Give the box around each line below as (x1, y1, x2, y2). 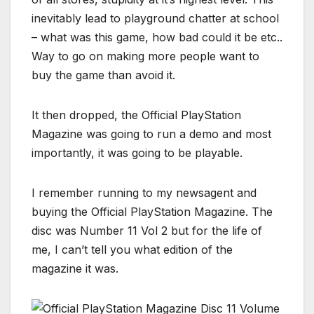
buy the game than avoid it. (32, 68, 175, 83)
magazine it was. (32, 261, 118, 276)
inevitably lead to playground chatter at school (32, 11, 279, 26)
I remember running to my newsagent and (32, 186, 257, 200)
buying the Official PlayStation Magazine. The (32, 205, 273, 219)
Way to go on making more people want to (32, 49, 259, 64)
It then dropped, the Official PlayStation (32, 108, 241, 123)
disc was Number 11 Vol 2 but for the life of (32, 224, 262, 238)
